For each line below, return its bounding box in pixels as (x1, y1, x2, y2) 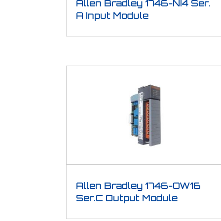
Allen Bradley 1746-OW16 (76, 180, 201, 191)
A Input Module (76, 10, 149, 21)
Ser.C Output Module (76, 192, 178, 203)
